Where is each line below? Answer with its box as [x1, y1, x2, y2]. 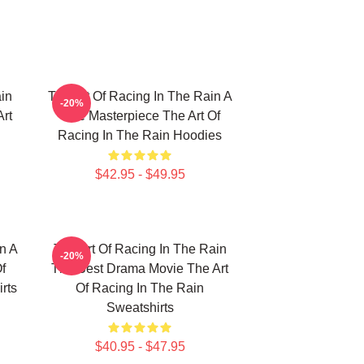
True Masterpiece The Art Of [59, 109, 220, 123]
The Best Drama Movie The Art [51, 262, 228, 275]
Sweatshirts [106, 301, 174, 314]
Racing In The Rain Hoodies [58, 128, 222, 142]
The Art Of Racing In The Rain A [47, 89, 232, 103]
